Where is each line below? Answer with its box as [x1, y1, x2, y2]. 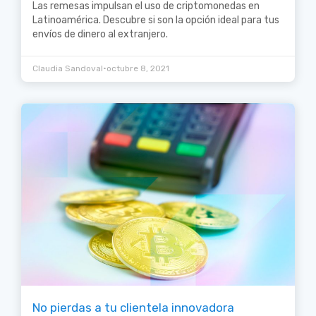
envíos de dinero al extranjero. [32, 28, 168, 41]
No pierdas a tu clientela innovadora [32, 300, 234, 315]
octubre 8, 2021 [107, 63, 169, 74]
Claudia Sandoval [32, 63, 103, 74]
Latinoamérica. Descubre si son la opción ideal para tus [32, 14, 279, 27]
